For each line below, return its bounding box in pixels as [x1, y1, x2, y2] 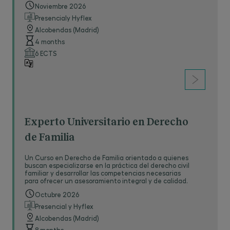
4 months [35, 37, 65, 45]
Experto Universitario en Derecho [25, 117, 188, 127]
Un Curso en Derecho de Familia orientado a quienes [25, 154, 188, 161]
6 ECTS [35, 49, 56, 57]
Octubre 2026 [35, 190, 79, 198]
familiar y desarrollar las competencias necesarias [25, 169, 181, 177]
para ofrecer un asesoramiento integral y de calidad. [25, 177, 188, 184]
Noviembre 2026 [35, 2, 86, 10]
